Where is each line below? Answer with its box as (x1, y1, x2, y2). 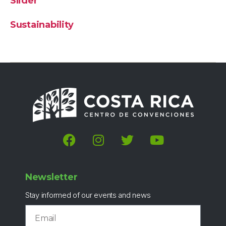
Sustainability (10, 19, 74, 30)
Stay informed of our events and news (25, 190, 151, 200)
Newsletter (25, 172, 78, 183)
